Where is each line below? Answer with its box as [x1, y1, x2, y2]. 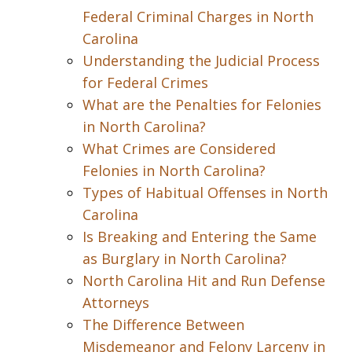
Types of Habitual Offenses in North [82, 183, 328, 202]
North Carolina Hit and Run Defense [82, 271, 325, 290]
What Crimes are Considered [82, 139, 276, 158]
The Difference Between [82, 315, 244, 334]
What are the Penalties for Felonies [82, 95, 321, 114]
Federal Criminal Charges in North [82, 7, 313, 26]
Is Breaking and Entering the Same [82, 227, 317, 246]
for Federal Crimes [82, 73, 208, 92]
